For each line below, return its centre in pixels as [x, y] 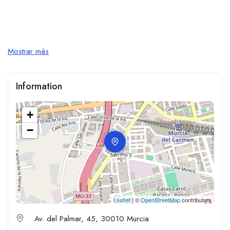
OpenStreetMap [160, 199]
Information [39, 86]
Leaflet [122, 199]
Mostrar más [28, 51]
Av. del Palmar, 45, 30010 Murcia [92, 218]
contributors [196, 199]
